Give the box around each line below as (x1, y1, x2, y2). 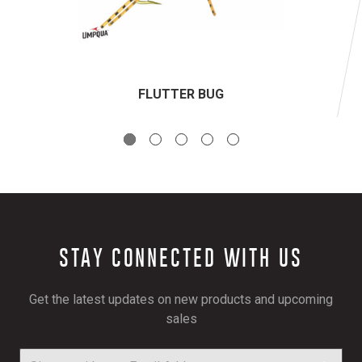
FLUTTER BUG (138, 86, 224, 103)
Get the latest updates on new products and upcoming (29, 292, 333, 308)
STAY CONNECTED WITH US (59, 245, 303, 271)
